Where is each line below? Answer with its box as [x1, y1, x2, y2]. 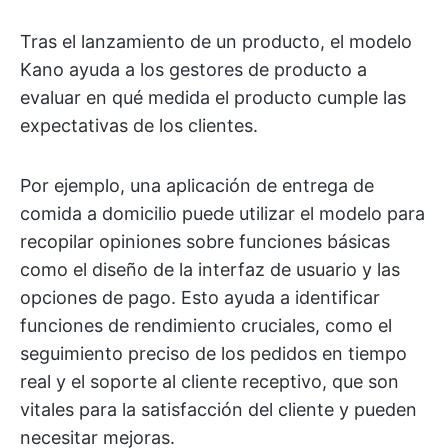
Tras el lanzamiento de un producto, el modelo [20, 31, 412, 53]
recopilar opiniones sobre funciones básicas [20, 231, 390, 253]
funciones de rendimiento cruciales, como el [20, 315, 392, 337]
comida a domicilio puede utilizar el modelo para [20, 203, 425, 225]
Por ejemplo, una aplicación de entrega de [20, 175, 374, 197]
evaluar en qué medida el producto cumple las [20, 87, 406, 109]
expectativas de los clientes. [20, 115, 258, 137]
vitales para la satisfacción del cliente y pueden [20, 399, 417, 421]
